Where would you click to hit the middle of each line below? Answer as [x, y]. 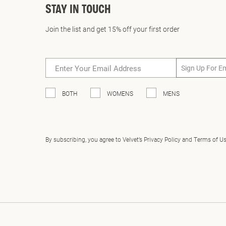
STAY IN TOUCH [78, 10]
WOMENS [120, 93]
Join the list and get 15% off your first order [112, 29]
